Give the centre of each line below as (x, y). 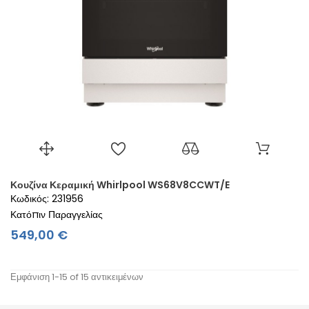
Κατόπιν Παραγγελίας (57, 214)
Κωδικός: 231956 (47, 198)
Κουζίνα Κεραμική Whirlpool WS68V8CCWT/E (120, 185)
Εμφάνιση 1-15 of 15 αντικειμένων (77, 277)
